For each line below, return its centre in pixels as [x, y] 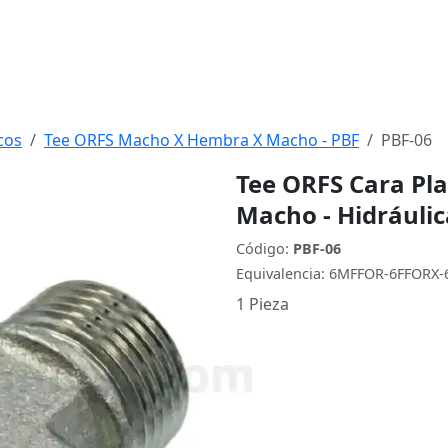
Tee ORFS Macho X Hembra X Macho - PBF [201, 140]
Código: [264, 248]
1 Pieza [262, 304]
